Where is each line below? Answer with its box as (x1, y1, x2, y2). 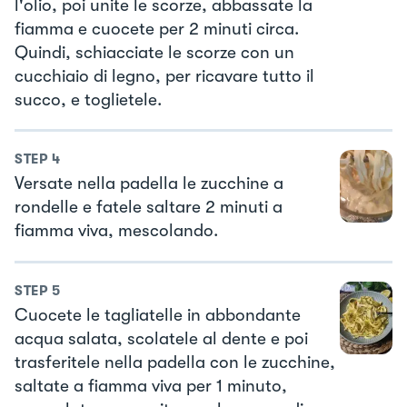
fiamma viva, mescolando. (15, 221, 218, 242)
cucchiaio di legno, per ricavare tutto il (15, 65, 314, 86)
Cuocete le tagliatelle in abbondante (15, 304, 301, 325)
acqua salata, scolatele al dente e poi (15, 328, 308, 349)
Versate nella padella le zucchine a (15, 174, 283, 194)
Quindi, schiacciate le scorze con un (15, 42, 294, 63)
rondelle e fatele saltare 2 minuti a (15, 197, 283, 218)
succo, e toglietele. (15, 89, 162, 110)
